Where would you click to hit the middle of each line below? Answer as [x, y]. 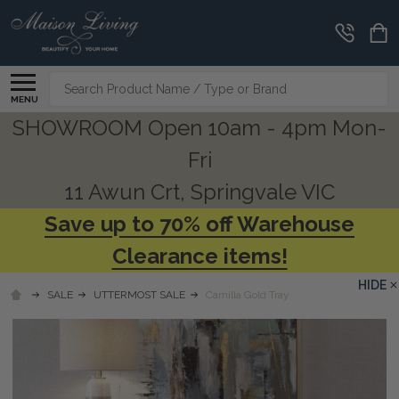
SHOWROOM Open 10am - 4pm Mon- [199, 127]
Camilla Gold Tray [248, 294]
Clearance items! [199, 256]
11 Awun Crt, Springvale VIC [199, 191]
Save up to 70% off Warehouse [199, 224]
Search [72, 81]
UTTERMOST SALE [139, 294]
